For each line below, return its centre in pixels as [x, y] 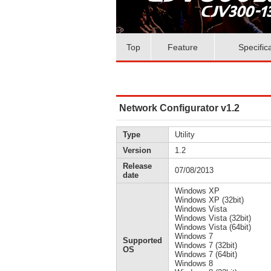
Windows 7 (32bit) [206, 245]
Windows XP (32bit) [209, 200]
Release [137, 166]
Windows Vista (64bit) [213, 227]
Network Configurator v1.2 [179, 108]
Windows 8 [194, 263]
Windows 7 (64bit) [206, 254]
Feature [183, 47]
